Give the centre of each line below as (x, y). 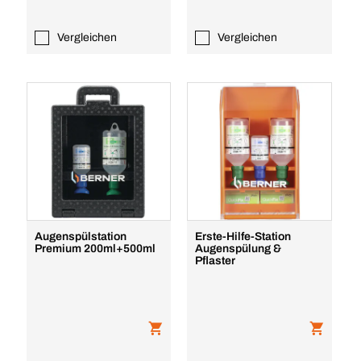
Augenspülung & (239, 249)
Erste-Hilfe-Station (243, 237)
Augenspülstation (80, 237)
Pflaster (216, 261)
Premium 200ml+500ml (95, 249)
